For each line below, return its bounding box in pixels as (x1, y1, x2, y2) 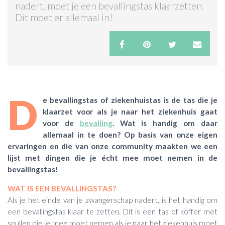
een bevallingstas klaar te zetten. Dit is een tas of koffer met (8, 206, 217, 216)
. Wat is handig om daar (112, 118, 218, 128)
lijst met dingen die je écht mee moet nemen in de (8, 153, 217, 162)
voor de (43, 118, 80, 128)
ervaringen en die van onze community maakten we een (8, 141, 217, 151)
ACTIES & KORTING (8, 20, 69, 28)
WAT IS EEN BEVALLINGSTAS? (8, 183, 116, 193)
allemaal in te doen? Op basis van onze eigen (43, 130, 217, 139)
